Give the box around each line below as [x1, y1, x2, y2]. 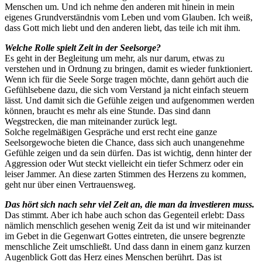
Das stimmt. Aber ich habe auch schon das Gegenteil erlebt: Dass [5, 209, 244, 220]
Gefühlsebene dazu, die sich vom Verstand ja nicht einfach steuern [5, 84, 249, 95]
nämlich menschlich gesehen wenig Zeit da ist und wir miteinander [5, 220, 250, 230]
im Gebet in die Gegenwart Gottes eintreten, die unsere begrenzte [5, 230, 245, 241]
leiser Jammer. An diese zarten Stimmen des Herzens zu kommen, [5, 168, 246, 179]
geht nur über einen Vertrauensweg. [5, 179, 136, 189]
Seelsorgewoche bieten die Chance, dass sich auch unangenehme [5, 137, 244, 147]
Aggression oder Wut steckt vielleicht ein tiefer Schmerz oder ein [5, 158, 243, 168]
